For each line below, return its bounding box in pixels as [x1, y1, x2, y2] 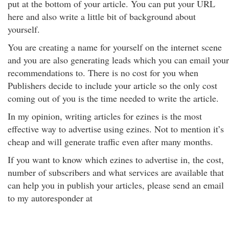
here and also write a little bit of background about [8, 10, 196, 22]
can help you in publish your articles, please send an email [8, 179, 224, 191]
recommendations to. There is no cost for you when [8, 66, 198, 79]
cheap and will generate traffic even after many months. [8, 135, 213, 148]
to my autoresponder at [8, 192, 93, 204]
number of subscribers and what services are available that [8, 166, 224, 178]
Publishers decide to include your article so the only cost [8, 79, 217, 91]
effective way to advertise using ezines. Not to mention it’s [8, 123, 224, 135]
